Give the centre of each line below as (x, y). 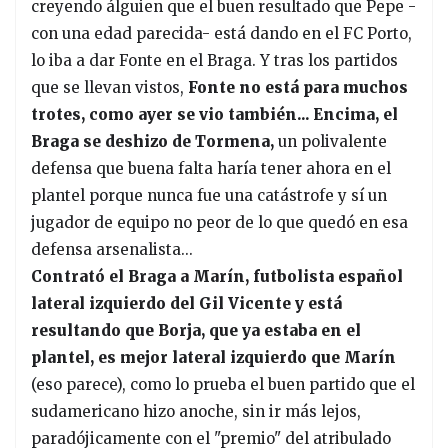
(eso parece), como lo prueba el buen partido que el (223, 384)
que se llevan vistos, (107, 87)
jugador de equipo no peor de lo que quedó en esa (219, 222)
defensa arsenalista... (112, 249)
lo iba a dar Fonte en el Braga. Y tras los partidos (214, 60)
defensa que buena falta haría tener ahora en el (211, 168)
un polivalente (332, 141)
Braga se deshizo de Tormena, (154, 141)
